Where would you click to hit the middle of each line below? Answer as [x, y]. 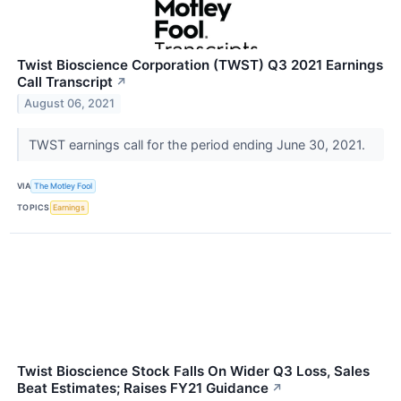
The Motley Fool [64, 186]
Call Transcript [65, 81]
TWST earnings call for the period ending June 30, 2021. [198, 144]
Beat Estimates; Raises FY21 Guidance [143, 388]
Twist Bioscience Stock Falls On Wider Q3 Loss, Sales [193, 371]
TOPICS [34, 208]
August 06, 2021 [70, 104]
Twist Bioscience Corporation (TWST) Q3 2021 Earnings [200, 64]
